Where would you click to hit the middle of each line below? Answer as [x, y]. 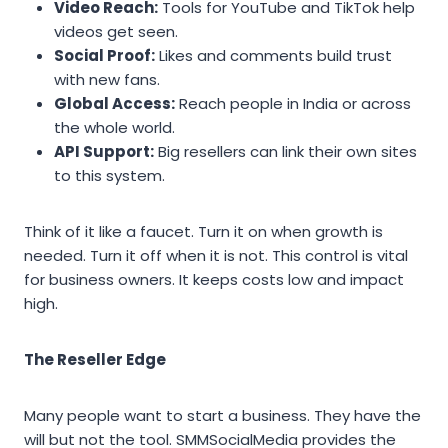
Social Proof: [104, 55]
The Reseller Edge [95, 359]
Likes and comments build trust [273, 55]
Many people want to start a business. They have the [222, 415]
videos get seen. [116, 31]
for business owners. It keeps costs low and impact [214, 279]
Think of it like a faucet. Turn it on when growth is [203, 231]
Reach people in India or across [293, 103]
